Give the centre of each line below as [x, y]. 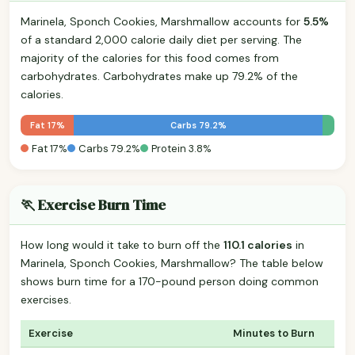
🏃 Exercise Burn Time [93, 204]
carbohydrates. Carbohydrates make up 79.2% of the [159, 76]
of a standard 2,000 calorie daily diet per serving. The [161, 39]
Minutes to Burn [274, 333]
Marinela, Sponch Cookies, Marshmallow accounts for [162, 21]
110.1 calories [258, 244]
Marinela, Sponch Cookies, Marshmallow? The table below [172, 263]
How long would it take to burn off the [122, 244]
